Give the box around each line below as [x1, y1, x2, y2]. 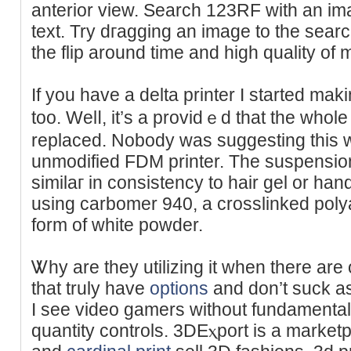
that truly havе [31, 277, 150, 299]
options [150, 277, 208, 299]
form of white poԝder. [31, 214, 203, 235]
